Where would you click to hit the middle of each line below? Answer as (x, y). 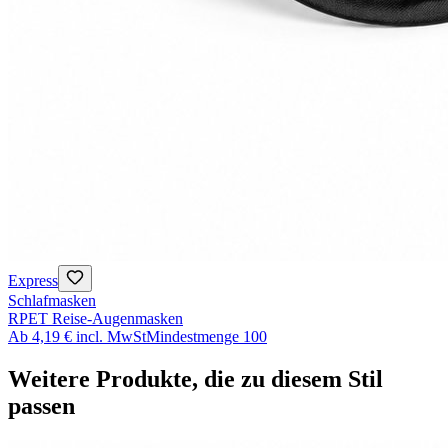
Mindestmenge (192, 337)
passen (41, 406)
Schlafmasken (52, 301)
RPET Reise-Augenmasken (95, 319)
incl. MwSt (111, 337)
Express (33, 281)
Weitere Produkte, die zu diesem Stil (195, 379)
